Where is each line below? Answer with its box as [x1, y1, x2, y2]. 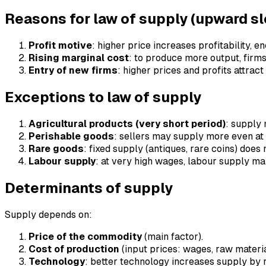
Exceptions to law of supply [5, 88, 201, 105]
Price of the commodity [28, 230, 142, 242]
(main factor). [142, 230, 203, 242]
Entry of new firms [28, 65, 118, 77]
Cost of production [28, 243, 119, 255]
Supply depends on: [5, 208, 92, 220]
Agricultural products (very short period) [28, 118, 226, 129]
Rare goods [28, 142, 84, 154]
